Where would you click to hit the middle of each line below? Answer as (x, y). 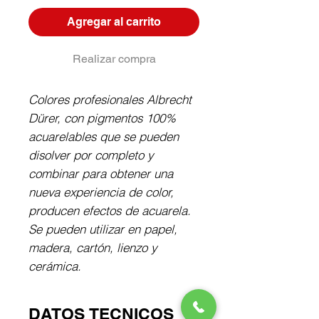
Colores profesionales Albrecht (110, 100)
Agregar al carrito (114, 22)
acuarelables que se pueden (104, 137)
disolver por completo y (91, 155)
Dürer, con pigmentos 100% (102, 118)
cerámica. (55, 266)
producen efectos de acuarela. (110, 211)
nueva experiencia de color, (101, 192)
